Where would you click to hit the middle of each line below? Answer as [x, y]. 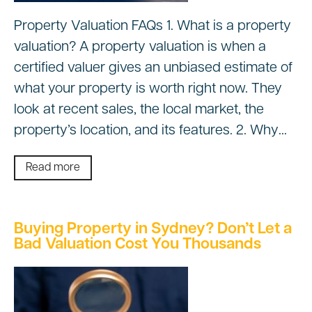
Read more [53, 168]
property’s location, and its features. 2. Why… [150, 131]
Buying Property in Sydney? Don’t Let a [153, 230]
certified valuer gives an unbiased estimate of [153, 69]
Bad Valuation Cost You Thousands [138, 245]
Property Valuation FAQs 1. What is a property [153, 27]
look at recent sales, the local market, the [139, 110]
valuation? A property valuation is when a [140, 48]
